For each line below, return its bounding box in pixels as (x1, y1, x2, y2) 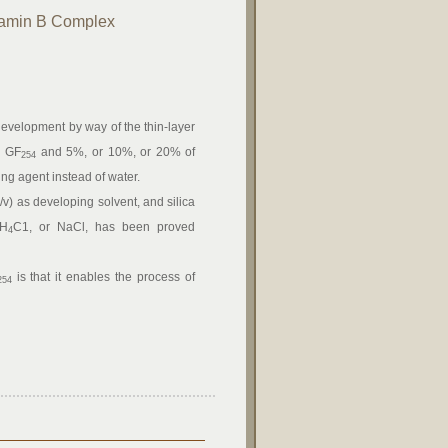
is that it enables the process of (11, 270, 196, 284)
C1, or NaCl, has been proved (12, 220, 196, 234)
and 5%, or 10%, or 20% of (36, 145, 196, 159)
